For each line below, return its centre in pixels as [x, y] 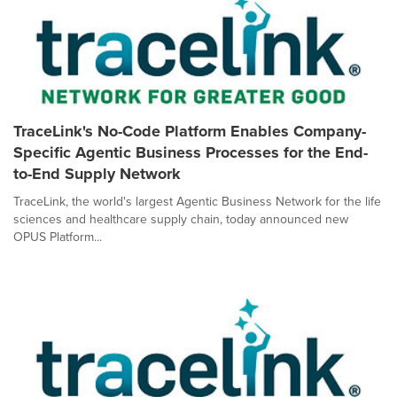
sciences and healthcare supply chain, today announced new [181, 219]
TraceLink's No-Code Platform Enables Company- [190, 131]
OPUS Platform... [58, 237]
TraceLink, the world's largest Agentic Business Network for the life [197, 202]
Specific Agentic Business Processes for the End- [191, 152]
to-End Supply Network [97, 174]
